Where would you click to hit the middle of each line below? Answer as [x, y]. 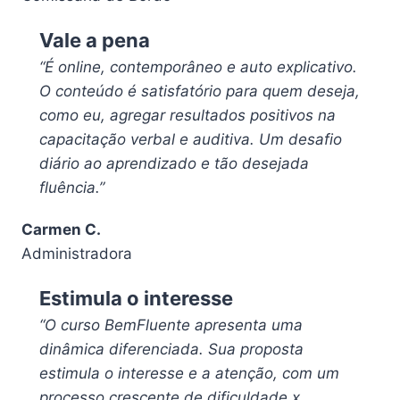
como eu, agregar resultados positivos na [187, 116]
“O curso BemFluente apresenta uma [171, 325]
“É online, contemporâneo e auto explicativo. [198, 67]
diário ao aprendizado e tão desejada [174, 164]
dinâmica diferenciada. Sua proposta [171, 350]
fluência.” [72, 188]
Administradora [77, 254]
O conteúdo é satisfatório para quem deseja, [200, 92]
